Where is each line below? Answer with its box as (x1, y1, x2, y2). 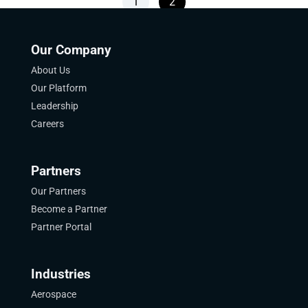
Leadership (30, 100, 78, 111)
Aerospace (30, 289, 76, 300)
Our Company (30, 43, 111, 58)
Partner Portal (30, 221, 91, 232)
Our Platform (30, 82, 87, 93)
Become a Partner (30, 203, 107, 214)
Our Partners (30, 186, 86, 197)
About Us (30, 65, 70, 76)
